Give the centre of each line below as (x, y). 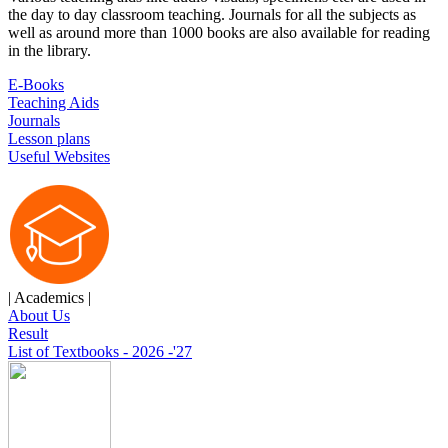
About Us (39, 315)
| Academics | (49, 297)
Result (28, 333)
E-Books (36, 84)
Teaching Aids (53, 102)
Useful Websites (59, 156)
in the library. (49, 50)
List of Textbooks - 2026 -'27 (100, 351)
